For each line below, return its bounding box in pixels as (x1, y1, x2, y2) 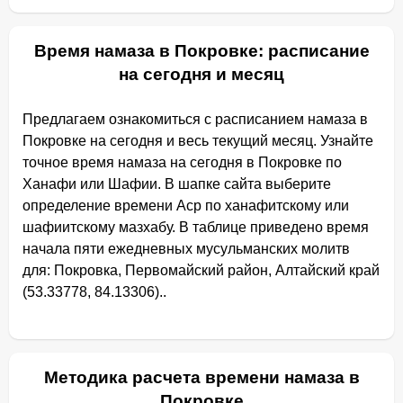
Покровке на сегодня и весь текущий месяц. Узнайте (22, 133, 373, 148)
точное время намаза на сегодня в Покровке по (22, 155, 342, 170)
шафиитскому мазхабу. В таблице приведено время (22, 219, 369, 235)
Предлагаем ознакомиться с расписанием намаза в (22, 112, 368, 127)
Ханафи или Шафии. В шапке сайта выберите (22, 176, 331, 192)
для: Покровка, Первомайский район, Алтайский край (22, 263, 380, 278)
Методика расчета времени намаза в (43, 368, 360, 387)
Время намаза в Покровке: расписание (33, 41, 370, 60)
